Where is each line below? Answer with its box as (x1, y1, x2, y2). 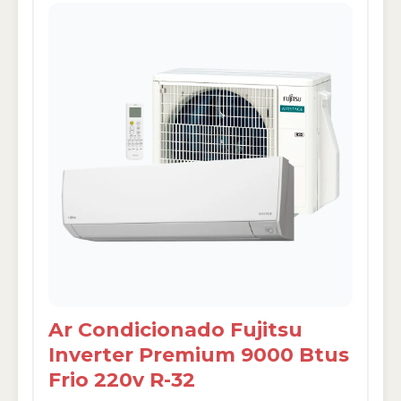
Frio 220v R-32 (48, 368, 195, 392)
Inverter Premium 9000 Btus (48, 343, 349, 367)
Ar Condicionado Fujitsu (48, 318, 303, 342)
